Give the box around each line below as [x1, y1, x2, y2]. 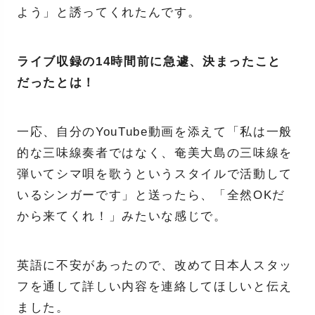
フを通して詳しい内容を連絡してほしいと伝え [16, 279, 293, 293]
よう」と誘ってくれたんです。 [16, 5, 201, 19]
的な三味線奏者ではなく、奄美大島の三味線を [16, 146, 293, 160]
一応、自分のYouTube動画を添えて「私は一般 [16, 124, 293, 139]
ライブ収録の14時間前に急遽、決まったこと [16, 54, 282, 68]
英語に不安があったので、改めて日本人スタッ [16, 258, 293, 272]
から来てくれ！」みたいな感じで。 [16, 209, 227, 223]
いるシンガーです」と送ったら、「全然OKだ [16, 188, 286, 202]
